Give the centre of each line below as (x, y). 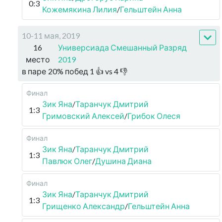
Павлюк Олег (67, 161)
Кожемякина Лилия (80, 9)
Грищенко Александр (83, 206)
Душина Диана (123, 161)
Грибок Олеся (154, 116)
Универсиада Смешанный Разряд (122, 47)
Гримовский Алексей (83, 116)
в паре (34, 71)
